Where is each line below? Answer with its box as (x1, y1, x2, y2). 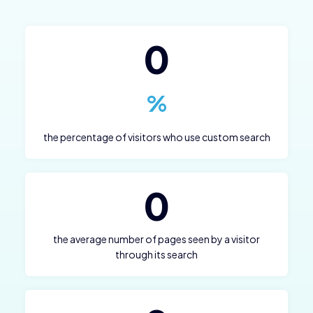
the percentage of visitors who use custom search (43, 130, 270, 143)
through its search (115, 247, 198, 261)
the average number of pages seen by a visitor (53, 232, 260, 245)
